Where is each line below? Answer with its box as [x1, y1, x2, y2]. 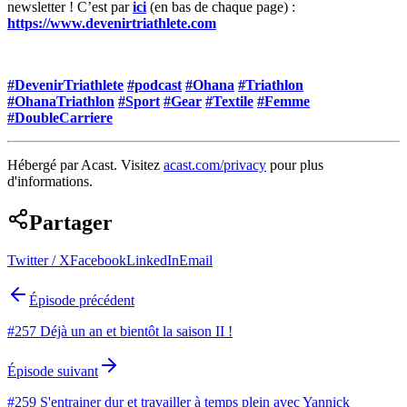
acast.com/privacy [164, 156, 266, 173]
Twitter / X [7, 253, 70, 269]
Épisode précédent [29, 293, 134, 309]
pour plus [266, 156, 323, 173]
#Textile [205, 93, 253, 109]
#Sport [118, 93, 160, 109]
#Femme [257, 93, 310, 109]
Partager [29, 210, 113, 234]
